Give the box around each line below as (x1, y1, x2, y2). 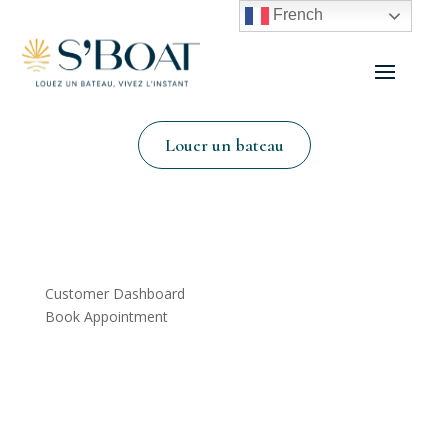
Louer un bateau (164, 133, 284, 156)
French (269, 6, 324, 24)
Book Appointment (44, 306, 168, 326)
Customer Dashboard (44, 283, 185, 303)
